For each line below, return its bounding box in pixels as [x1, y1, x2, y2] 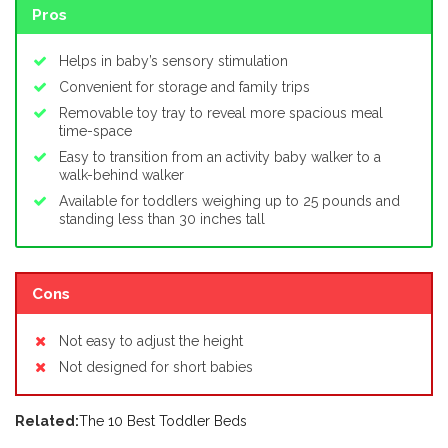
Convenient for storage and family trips [59, 79, 310, 96]
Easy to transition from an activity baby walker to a [59, 149, 381, 166]
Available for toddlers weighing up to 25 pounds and [59, 193, 400, 210]
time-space [59, 123, 132, 140]
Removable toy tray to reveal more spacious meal [59, 105, 383, 122]
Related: [15, 412, 79, 429]
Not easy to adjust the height [59, 332, 243, 349]
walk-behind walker [59, 167, 184, 184]
